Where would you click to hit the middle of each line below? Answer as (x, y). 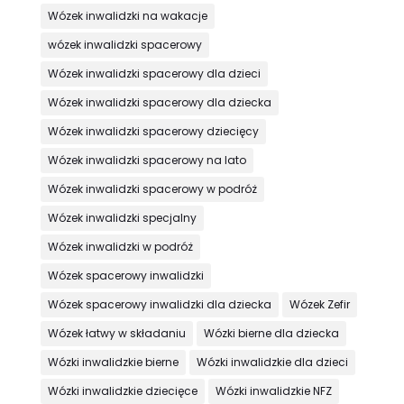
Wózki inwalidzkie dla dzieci (272, 363)
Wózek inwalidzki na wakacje (127, 16)
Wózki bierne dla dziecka (271, 334)
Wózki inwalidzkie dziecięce (122, 391)
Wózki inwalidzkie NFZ (273, 391)
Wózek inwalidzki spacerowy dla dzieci (154, 74)
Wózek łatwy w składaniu (116, 334)
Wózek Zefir (319, 305)
